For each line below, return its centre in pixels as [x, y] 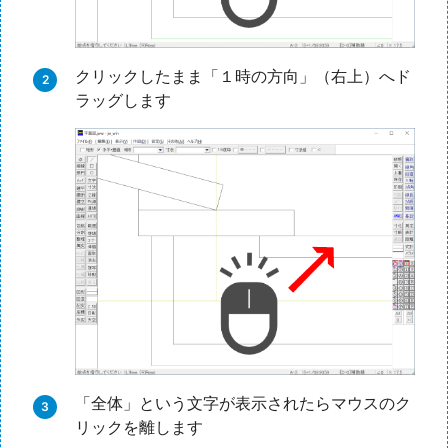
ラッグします [123, 100]
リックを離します [139, 427]
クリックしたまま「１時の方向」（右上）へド [243, 76]
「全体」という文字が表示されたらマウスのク [243, 403]
